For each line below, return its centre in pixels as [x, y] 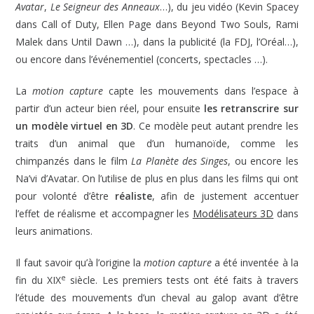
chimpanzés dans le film [74, 161]
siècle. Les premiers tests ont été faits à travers [182, 280]
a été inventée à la [255, 263]
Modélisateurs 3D [233, 214]
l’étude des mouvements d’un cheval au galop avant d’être [157, 298]
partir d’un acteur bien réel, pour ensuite [110, 109]
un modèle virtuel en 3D [75, 126]
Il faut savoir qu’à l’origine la [80, 263]
